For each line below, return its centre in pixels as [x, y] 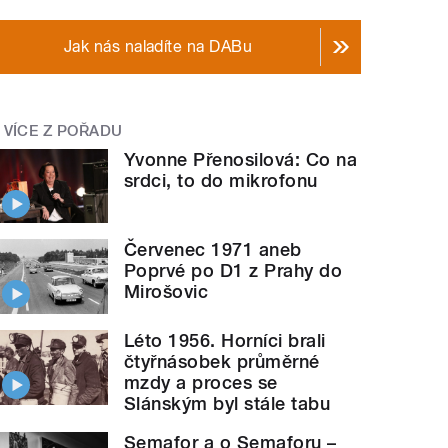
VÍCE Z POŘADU [63, 131]
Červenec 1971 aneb [213, 250]
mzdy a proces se [201, 382]
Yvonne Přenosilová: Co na [241, 159]
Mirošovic [166, 292]
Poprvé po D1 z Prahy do [233, 271]
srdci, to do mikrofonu [221, 180]
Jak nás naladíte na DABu [158, 46]
